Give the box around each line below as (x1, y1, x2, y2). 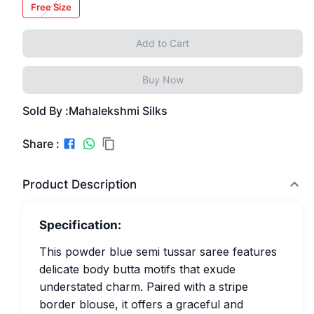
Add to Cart (136, 37, 189, 49)
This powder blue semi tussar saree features (39, 245, 277, 259)
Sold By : (22, 104, 69, 118)
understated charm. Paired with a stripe (39, 280, 248, 294)
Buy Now (142, 74, 184, 86)
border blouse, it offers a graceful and (39, 297, 243, 311)
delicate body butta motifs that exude (39, 262, 235, 276)
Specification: (39, 218, 121, 232)
